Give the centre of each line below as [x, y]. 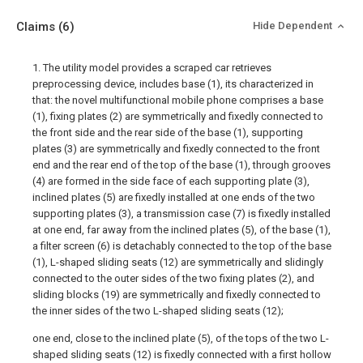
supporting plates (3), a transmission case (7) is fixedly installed [181, 214]
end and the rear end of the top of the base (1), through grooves [181, 165]
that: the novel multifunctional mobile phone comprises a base [178, 100]
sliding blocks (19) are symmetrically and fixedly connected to [177, 295]
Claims [37, 27]
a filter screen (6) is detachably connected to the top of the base [182, 246]
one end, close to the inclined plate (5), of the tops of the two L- [181, 338]
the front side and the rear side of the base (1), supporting [168, 132]
